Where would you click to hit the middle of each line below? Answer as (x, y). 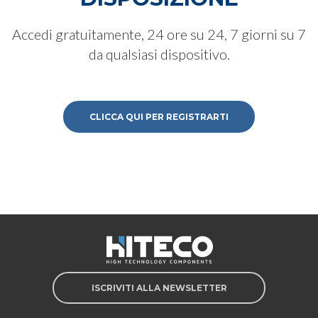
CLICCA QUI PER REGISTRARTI (159, 117)
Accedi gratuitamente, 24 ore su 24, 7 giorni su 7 (159, 34)
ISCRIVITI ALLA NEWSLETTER (159, 288)
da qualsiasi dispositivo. (159, 54)
